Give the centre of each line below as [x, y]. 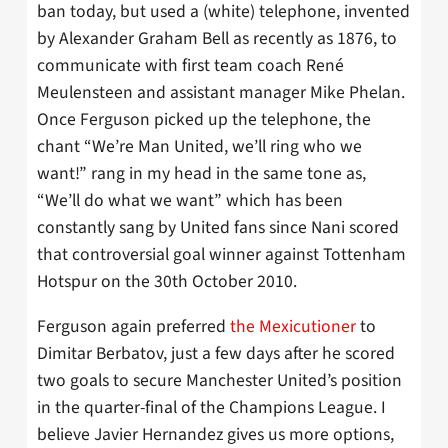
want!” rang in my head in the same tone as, [201, 174]
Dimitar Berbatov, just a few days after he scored [216, 354]
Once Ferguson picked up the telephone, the [204, 120]
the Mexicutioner [293, 327]
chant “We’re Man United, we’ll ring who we [199, 147]
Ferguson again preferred [133, 327]
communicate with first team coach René [190, 66]
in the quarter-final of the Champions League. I [211, 408]
